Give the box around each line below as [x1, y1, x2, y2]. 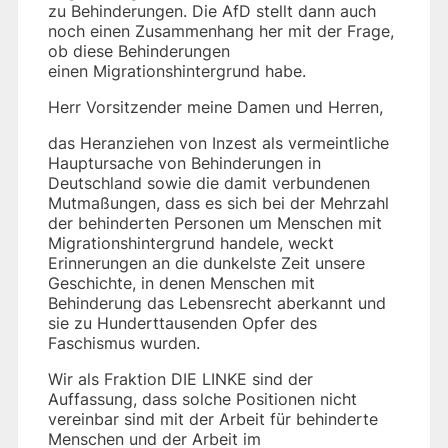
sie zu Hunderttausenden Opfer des [48, 312, 317, 333]
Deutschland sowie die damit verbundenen [48, 172, 370, 193]
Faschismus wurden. [48, 332, 200, 353]
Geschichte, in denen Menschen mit [48, 272, 315, 293]
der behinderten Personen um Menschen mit [48, 212, 382, 233]
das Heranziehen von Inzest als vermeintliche [48, 132, 389, 153]
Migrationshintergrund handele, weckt [48, 232, 334, 253]
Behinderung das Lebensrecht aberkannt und [48, 292, 386, 313]
